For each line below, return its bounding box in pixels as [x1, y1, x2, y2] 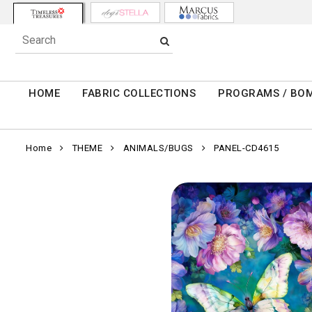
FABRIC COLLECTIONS [82, 87, 196, 100]
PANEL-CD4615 [214, 143, 279, 154]
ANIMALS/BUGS [123, 143, 194, 154]
